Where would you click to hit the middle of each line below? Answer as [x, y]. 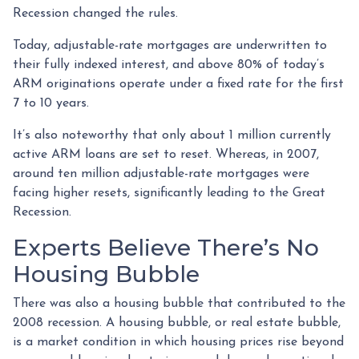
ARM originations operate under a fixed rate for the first [178, 84]
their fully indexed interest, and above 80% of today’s [169, 65]
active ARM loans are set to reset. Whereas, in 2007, [166, 154]
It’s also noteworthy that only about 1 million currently [172, 135]
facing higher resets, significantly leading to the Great [169, 193]
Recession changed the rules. [95, 13]
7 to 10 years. [51, 103]
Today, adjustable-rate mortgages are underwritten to [170, 45]
